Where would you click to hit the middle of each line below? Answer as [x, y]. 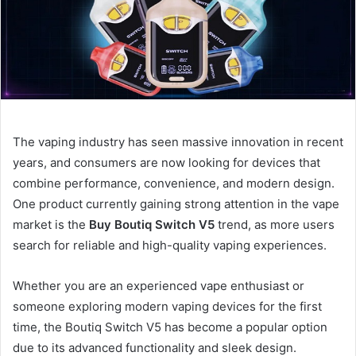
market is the [51, 224]
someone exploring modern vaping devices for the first [167, 306]
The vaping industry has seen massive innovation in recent [178, 141]
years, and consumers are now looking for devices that [166, 162]
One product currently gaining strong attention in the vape [176, 203]
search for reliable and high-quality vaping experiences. [170, 245]
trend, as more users [275, 224]
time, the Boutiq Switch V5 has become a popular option [170, 327]
